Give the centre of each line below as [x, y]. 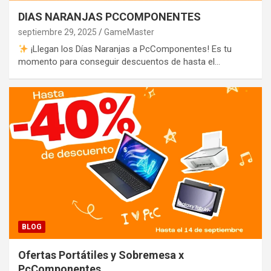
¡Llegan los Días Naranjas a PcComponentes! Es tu [130, 49]
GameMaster [129, 32]
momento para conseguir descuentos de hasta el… [119, 62]
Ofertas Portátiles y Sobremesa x [101, 255]
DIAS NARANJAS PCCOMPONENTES [109, 17]
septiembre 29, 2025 [57, 32]
